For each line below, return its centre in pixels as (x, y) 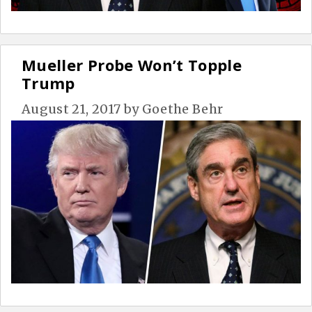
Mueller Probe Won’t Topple (132, 65)
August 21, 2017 (71, 109)
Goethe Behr (182, 109)
